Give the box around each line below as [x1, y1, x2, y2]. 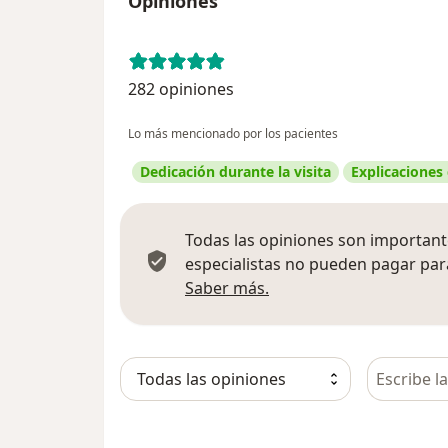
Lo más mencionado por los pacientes [128, 124, 338, 142]
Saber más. [185, 276, 269, 299]
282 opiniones [128, 77, 234, 100]
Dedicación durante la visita [140, 161, 331, 181]
